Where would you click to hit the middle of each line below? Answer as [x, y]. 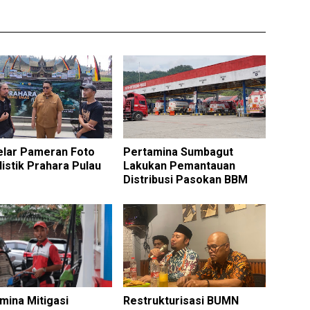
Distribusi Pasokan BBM [185, 180]
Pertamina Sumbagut [178, 152]
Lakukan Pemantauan [179, 166]
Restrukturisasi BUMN [181, 301]
